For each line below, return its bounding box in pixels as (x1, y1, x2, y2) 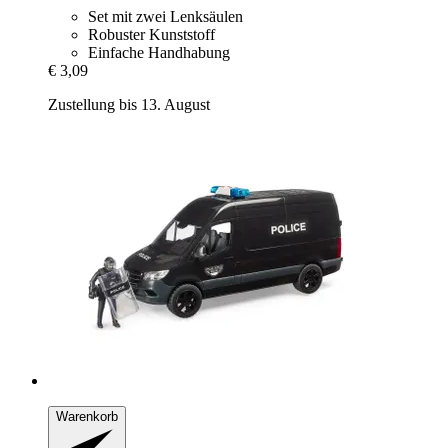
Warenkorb (56, 409, 118, 425)
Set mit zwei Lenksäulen (88, 8, 243, 26)
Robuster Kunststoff (88, 26, 215, 44)
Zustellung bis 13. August (48, 96, 210, 114)
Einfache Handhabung (88, 44, 230, 62)
